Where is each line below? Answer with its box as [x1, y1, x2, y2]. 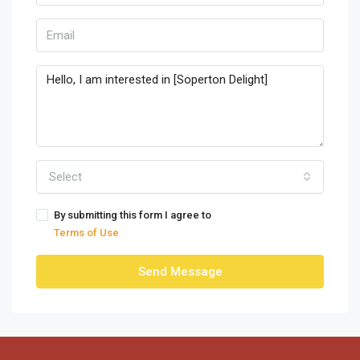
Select [49, 170, 82, 184]
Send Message [137, 264, 223, 279]
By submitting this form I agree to [54, 209, 211, 221]
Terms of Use [54, 227, 119, 239]
